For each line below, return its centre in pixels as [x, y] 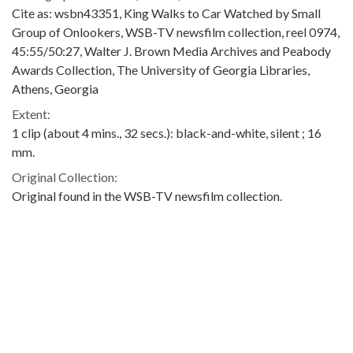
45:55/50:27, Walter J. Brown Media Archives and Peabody [171, 50]
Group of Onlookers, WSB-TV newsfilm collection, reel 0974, [176, 32]
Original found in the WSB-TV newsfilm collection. [147, 195]
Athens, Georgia [55, 88]
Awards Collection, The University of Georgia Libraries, [161, 69]
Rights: [31, 284]
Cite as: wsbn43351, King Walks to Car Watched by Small [166, 13]
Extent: [31, 113]
